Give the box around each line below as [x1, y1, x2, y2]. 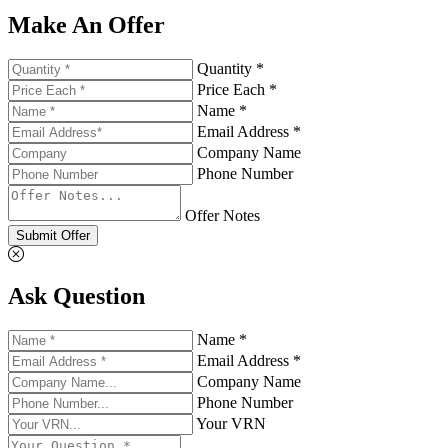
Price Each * [197, 80, 277, 98]
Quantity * [197, 59, 264, 77]
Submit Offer [16, 227, 90, 243]
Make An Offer [8, 11, 165, 38]
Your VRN [196, 415, 266, 433]
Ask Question [8, 283, 145, 310]
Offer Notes [185, 206, 260, 224]
